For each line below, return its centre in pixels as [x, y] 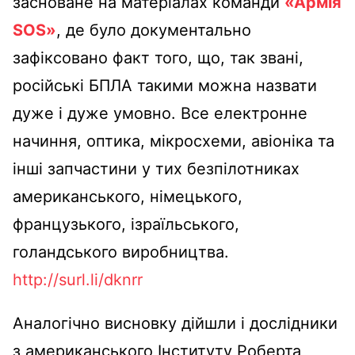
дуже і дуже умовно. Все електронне [160, 113]
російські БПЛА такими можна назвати [165, 85]
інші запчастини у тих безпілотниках [156, 168]
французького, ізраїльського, [126, 224]
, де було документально [154, 30]
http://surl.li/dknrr [78, 279]
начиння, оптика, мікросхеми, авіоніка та [174, 141]
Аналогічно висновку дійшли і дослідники [175, 323]
